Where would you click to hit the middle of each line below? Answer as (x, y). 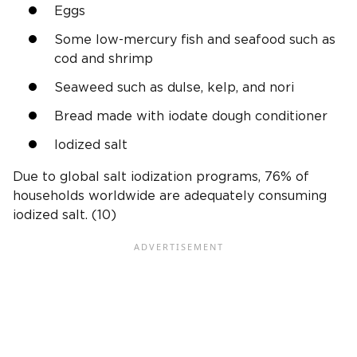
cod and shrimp (104, 59)
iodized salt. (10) (65, 215)
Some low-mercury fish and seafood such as (195, 39)
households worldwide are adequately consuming (170, 196)
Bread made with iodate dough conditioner (191, 116)
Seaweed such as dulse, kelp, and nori (174, 87)
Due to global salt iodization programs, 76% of (161, 177)
